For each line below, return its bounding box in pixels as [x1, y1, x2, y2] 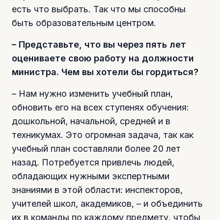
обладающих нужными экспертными [12, 170, 169, 181]
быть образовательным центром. [12, 17, 156, 28]
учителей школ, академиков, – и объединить [12, 198, 203, 209]
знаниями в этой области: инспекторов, [12, 184, 183, 195]
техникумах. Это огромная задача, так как [12, 129, 193, 140]
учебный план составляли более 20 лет [12, 143, 181, 154]
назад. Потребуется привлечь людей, [12, 157, 174, 167]
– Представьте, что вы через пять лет [12, 39, 186, 50]
